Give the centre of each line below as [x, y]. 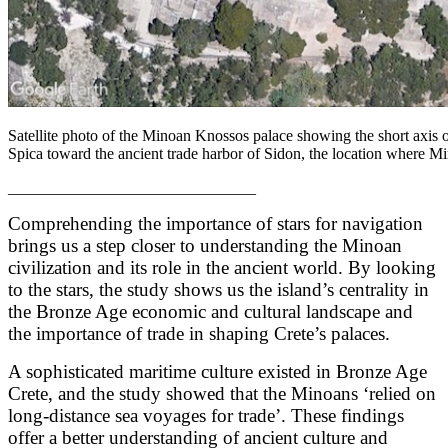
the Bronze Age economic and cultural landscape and [210, 311]
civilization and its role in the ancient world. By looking [222, 267]
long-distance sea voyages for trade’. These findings [206, 415]
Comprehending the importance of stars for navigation [215, 223]
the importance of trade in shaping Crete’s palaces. [201, 333]
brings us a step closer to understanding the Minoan [205, 245]
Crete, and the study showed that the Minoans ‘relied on [222, 393]
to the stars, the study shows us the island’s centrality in [218, 289]
